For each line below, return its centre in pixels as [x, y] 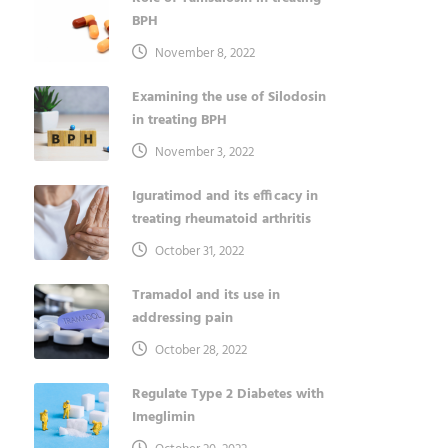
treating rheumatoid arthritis [221, 220]
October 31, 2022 [199, 252]
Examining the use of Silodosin [228, 98]
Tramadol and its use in [205, 296]
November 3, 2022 [204, 153]
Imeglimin [163, 418]
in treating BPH [179, 121]
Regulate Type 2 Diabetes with [227, 395]
